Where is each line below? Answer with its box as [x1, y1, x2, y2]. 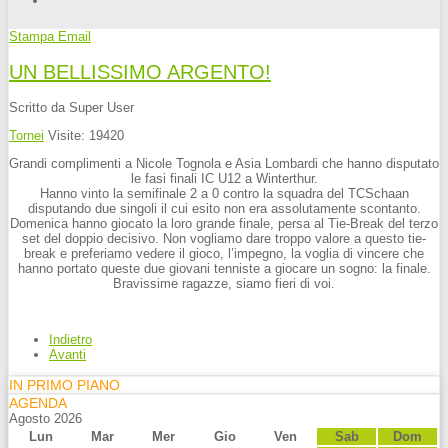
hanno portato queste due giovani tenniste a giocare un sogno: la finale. [17, 261, 431, 277]
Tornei [9, 128, 44, 144]
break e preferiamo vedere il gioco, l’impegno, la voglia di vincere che [24, 246, 424, 262]
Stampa [9, 29, 58, 44]
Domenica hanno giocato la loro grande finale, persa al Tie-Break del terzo [10, 216, 438, 232]
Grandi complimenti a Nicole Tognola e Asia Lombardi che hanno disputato [9, 156, 439, 172]
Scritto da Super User [9, 100, 134, 116]
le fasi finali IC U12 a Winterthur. [130, 171, 318, 187]
